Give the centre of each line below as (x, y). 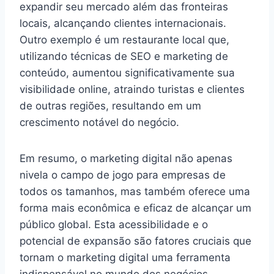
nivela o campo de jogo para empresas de (123, 175)
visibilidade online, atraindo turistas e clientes (132, 89)
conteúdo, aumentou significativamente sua (127, 72)
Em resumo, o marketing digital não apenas (126, 158)
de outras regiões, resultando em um (110, 106)
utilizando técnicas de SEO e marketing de (124, 56)
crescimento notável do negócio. (99, 122)
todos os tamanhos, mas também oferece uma (135, 191)
